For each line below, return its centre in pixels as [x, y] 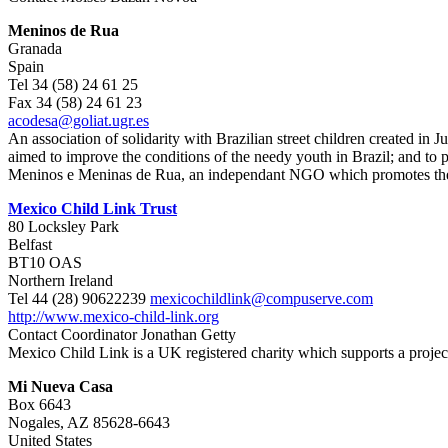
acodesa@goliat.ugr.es [78, 120]
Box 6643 [39, 404]
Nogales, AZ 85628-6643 [89, 422]
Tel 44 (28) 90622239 [79, 298]
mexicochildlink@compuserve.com [261, 298]
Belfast [30, 244]
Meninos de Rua [63, 30]
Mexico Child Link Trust [92, 208]
